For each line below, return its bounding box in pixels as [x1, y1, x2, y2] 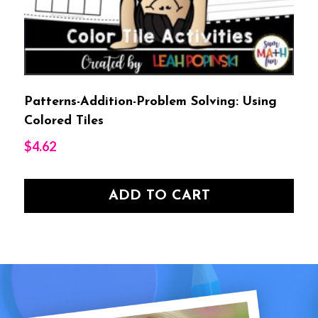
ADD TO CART [108, 188, 210, 203]
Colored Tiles [24, 114, 104, 128]
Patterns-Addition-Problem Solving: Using [24, 94, 277, 109]
